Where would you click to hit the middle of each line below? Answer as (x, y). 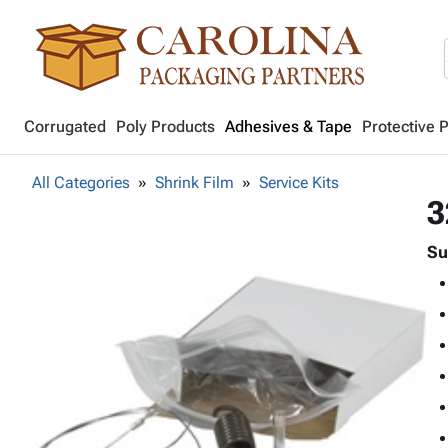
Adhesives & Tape (288, 126)
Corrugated (65, 126)
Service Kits (299, 182)
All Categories (81, 182)
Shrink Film (194, 182)
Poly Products (165, 126)
